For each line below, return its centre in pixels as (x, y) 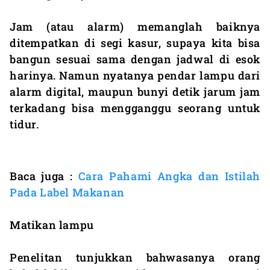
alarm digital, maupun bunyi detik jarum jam (135, 91)
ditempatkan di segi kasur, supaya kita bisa (135, 42)
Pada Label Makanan (67, 192)
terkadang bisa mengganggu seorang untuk (135, 108)
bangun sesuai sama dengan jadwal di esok (135, 59)
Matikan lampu (52, 224)
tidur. (24, 124)
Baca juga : (44, 176)
